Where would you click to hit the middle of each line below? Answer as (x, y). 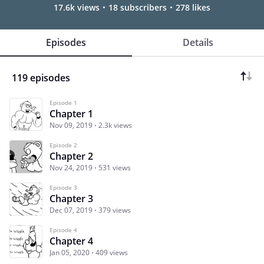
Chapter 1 (71, 113)
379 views (115, 210)
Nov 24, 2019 (71, 167)
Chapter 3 (71, 198)
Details (198, 42)
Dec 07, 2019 (71, 210)
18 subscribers (138, 7)
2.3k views (115, 125)
